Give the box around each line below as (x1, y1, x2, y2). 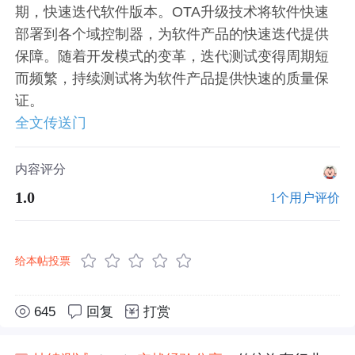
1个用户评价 (269, 190, 340, 204)
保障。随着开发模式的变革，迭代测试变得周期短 (15, 48, 330, 64)
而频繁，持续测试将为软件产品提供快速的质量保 (15, 70, 330, 86)
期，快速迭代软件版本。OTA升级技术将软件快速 (15, 3, 330, 20)
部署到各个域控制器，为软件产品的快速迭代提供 (15, 25, 330, 42)
